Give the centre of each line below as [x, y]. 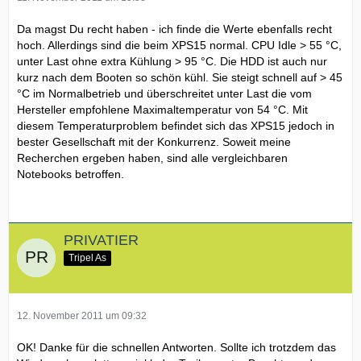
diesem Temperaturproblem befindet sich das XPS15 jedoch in [176, 125]
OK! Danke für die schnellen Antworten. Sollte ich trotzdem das [176, 348]
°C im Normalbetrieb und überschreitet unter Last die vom [164, 93]
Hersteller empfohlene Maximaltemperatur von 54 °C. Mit [162, 109]
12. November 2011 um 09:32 [82, 316]
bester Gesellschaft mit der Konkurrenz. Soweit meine [154, 141]
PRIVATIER [101, 240]
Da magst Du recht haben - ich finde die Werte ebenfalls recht [174, 29]
